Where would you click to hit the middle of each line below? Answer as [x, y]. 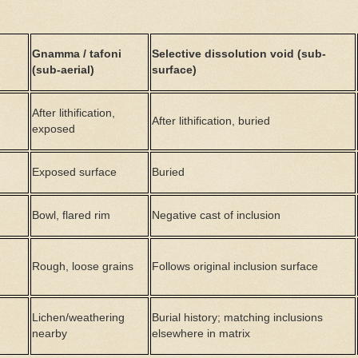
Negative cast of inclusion [217, 215]
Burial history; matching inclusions [238, 317]
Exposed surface [75, 171]
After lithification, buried [211, 120]
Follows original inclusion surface [235, 266]
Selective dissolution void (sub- [239, 53]
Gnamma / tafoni [77, 53]
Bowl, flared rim [72, 215]
